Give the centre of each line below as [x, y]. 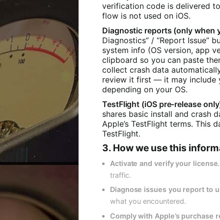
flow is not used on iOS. [146, 16]
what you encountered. [148, 201]
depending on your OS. [145, 90]
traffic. [121, 175]
